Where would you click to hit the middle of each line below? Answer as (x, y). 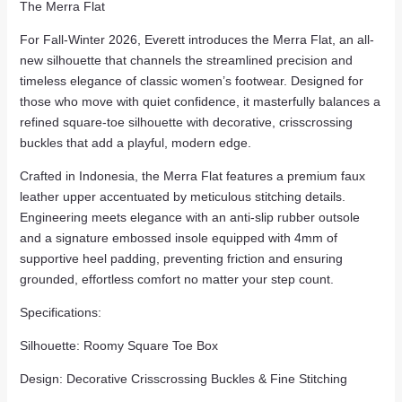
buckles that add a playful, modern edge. (135, 143)
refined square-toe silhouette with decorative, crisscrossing (186, 122)
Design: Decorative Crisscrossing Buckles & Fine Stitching (183, 379)
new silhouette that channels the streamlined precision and (186, 61)
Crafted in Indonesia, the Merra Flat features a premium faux (192, 176)
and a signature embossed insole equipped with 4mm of (178, 238)
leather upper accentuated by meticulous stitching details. (182, 197)
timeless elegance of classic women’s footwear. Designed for (191, 81)
